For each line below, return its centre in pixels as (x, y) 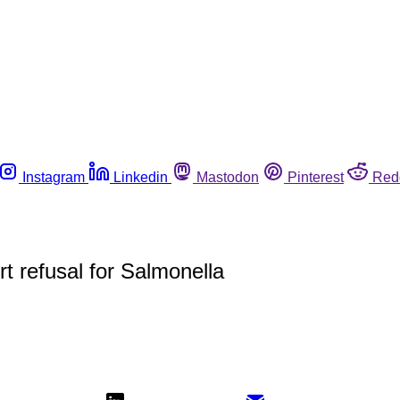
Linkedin (141, 177)
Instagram (54, 177)
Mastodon (228, 177)
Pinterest (316, 177)
